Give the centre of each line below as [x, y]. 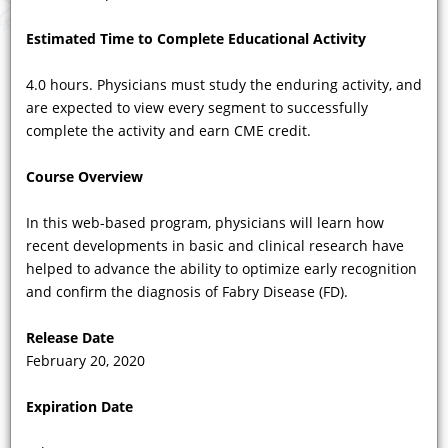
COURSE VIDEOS [110, 114]
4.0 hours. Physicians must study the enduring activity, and [224, 84]
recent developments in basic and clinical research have [215, 245]
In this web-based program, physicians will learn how [205, 222]
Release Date [70, 337]
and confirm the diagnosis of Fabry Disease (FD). [187, 291]
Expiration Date [79, 406]
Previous [85, 191]
